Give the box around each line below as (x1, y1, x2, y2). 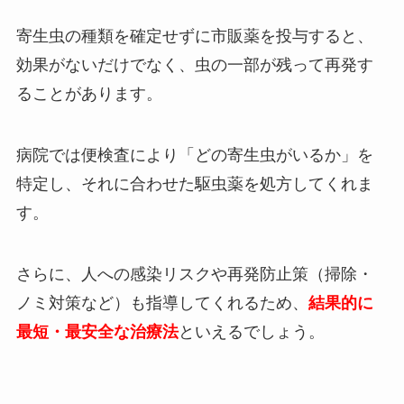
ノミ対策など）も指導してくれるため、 (15, 293, 308, 312)
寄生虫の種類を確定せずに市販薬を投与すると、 (15, 27, 373, 46)
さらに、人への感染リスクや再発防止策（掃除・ (15, 264, 373, 283)
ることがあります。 (15, 85, 162, 104)
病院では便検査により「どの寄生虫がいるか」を (15, 146, 373, 165)
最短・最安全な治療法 (15, 322, 179, 341)
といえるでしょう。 (178, 322, 325, 341)
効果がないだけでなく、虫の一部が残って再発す (15, 56, 373, 75)
